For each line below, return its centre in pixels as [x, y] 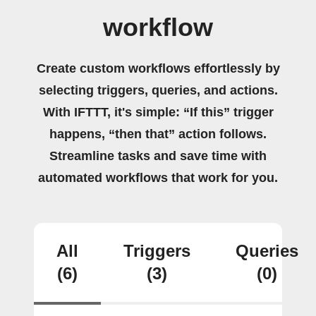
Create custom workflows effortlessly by [158, 68]
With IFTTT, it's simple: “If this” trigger [158, 112]
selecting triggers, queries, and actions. [158, 90]
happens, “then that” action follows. [158, 134]
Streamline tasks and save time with [158, 156]
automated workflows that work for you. [158, 178]
